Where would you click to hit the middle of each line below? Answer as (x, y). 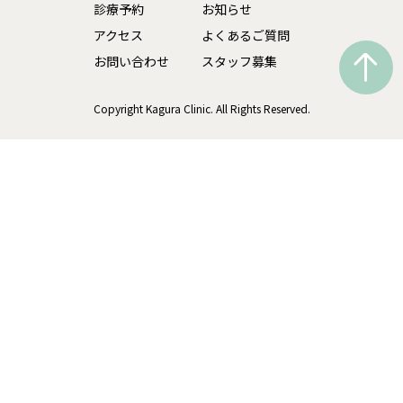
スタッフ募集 (239, 62)
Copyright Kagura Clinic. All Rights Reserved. (201, 109)
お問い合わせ (131, 62)
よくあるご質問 (246, 36)
